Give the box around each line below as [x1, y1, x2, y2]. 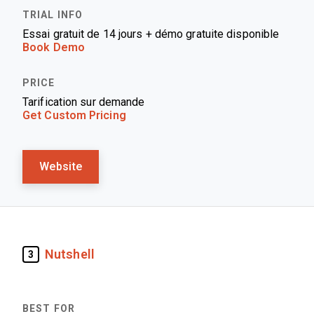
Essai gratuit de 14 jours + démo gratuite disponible [22, 28, 280, 40]
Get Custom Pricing [22, 109, 126, 121]
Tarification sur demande [22, 96, 145, 108]
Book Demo [22, 41, 85, 53]
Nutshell [45, 247, 95, 261]
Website [39, 161, 83, 172]
